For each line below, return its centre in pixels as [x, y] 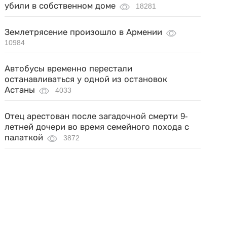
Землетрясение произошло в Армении [84, 32]
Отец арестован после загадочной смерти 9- [97, 116]
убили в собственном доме [60, 6]
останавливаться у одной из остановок [86, 79]
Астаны [20, 90]
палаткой [24, 138]
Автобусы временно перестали [69, 69]
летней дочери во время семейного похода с [97, 127]
